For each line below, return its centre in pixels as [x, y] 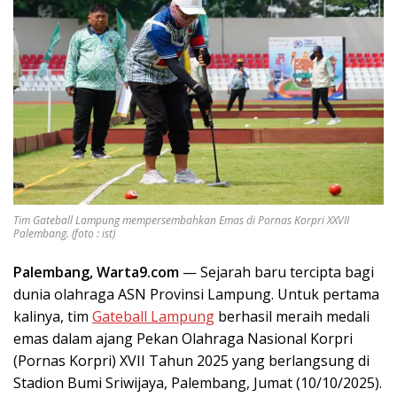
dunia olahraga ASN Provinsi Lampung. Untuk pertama [196, 294]
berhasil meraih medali [292, 316]
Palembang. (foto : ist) [64, 233]
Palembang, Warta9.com [96, 272]
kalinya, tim [53, 316]
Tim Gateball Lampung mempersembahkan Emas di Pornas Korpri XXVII [181, 220]
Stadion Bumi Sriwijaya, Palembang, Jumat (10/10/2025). [198, 382]
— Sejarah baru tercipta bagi [276, 272]
